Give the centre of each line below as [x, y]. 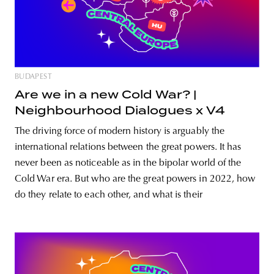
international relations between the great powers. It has [128, 147]
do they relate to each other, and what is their [109, 195]
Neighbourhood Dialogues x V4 [120, 110]
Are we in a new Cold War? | [106, 94]
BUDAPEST [33, 77]
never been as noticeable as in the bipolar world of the [128, 163]
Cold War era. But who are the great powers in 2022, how [135, 179]
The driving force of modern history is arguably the [120, 131]
